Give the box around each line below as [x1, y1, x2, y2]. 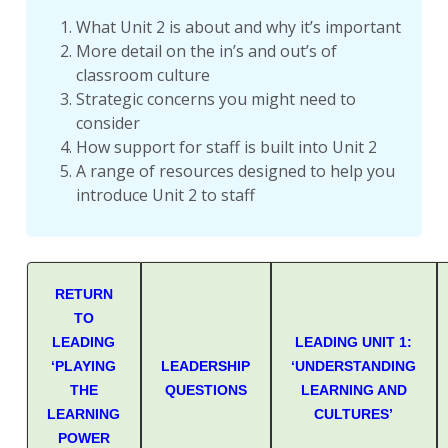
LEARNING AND [300, 382, 407, 399]
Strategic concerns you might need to [75, 88, 356, 111]
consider [75, 112, 140, 135]
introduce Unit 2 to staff [75, 184, 255, 207]
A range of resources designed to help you [75, 160, 395, 183]
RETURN [54, 286, 113, 303]
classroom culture [75, 64, 210, 87]
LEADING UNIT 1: [295, 334, 413, 351]
